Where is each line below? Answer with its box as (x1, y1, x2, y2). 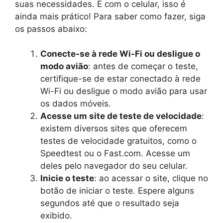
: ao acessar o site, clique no (94, 173, 208, 184)
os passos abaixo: (15, 23, 87, 34)
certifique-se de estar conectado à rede (40, 74, 201, 84)
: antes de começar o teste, (88, 61, 198, 72)
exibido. (40, 211, 72, 221)
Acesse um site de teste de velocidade (40, 111, 202, 121)
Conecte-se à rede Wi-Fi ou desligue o (40, 49, 200, 59)
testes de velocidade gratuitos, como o (40, 136, 197, 146)
